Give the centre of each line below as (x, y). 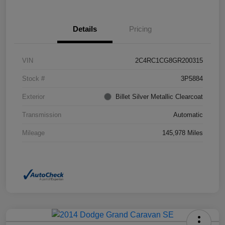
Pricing (140, 29)
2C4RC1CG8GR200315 (169, 61)
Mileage (33, 133)
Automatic (188, 115)
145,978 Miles (183, 133)
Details (85, 29)
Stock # (33, 79)
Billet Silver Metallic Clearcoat (159, 97)
